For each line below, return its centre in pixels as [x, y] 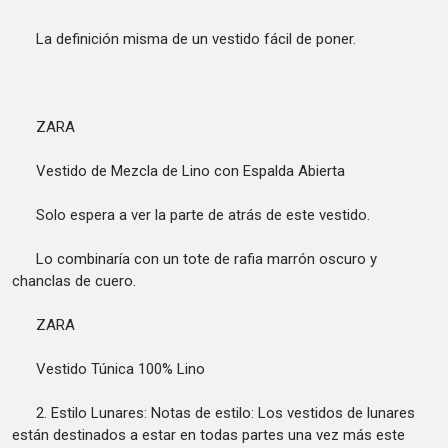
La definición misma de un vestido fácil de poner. [184, 39]
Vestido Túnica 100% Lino [108, 369]
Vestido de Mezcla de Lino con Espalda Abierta [178, 171]
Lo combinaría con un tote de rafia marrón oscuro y [194, 259]
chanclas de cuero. [74, 281]
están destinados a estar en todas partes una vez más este [208, 435]
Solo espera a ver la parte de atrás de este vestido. [191, 215]
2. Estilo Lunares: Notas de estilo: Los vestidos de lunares [213, 413]
